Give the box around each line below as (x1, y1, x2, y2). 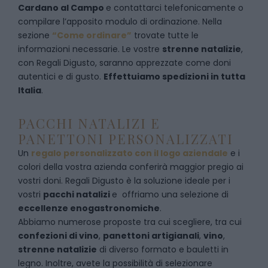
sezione (18, 29, 52, 41)
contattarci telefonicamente (114, 2, 238, 14)
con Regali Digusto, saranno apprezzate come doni (18, 57, 231, 69)
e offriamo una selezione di (112, 188, 229, 200)
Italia (18, 84, 41, 96)
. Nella (198, 16, 222, 28)
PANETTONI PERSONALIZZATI (18, 130, 233, 148)
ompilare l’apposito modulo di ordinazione (23, 16, 198, 28)
